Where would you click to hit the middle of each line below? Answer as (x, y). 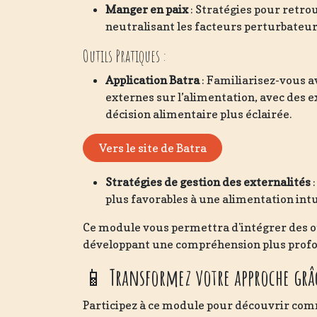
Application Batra (152, 80)
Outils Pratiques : (125, 56)
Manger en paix (147, 9)
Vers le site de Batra (152, 148)
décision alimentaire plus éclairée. (200, 114)
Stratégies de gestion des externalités (208, 182)
